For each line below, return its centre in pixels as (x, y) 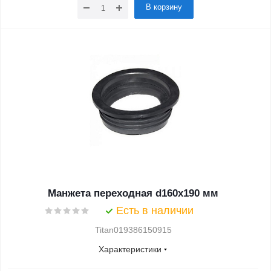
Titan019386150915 (133, 230)
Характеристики (130, 249)
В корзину (164, 7)
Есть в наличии (155, 211)
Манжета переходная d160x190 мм (133, 193)
